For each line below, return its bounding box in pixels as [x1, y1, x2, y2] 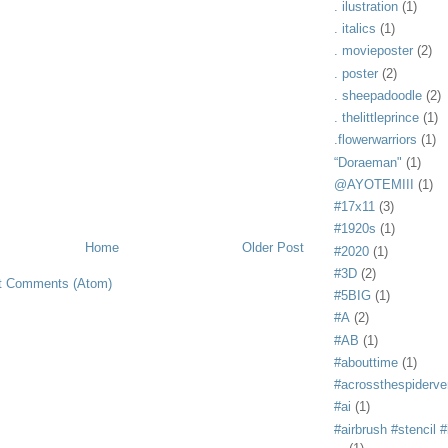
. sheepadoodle [334, 87, 422, 103]
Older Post [242, 239, 304, 255]
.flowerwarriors [334, 132, 417, 148]
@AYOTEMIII [334, 176, 414, 192]
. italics [334, 21, 376, 37]
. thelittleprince [334, 110, 419, 126]
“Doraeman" [334, 154, 402, 170]
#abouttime [334, 354, 398, 370]
